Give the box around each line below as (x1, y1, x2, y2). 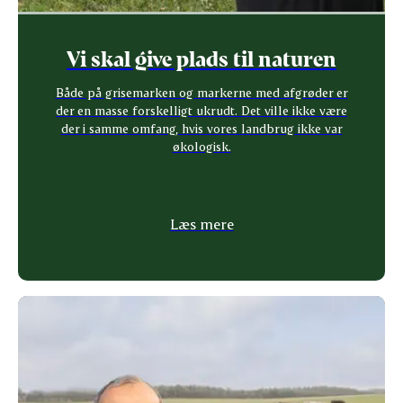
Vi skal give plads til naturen (67, 45, 336, 72)
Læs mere (169, 215, 234, 233)
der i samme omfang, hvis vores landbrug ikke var (60, 121, 343, 137)
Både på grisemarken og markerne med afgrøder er (55, 85, 348, 101)
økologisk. (172, 139, 231, 155)
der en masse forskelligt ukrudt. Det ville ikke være (56, 103, 347, 119)
